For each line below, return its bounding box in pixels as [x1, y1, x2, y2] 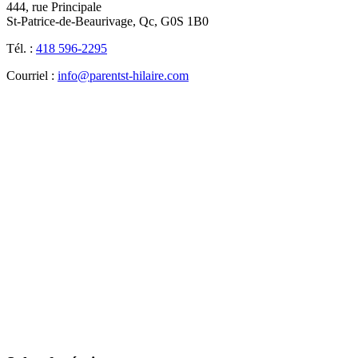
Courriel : [6, 69, 58, 83]
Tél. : [6, 42, 36, 56]
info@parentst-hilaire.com [58, 69, 189, 83]
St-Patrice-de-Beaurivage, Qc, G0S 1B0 [6, 14, 209, 29]
